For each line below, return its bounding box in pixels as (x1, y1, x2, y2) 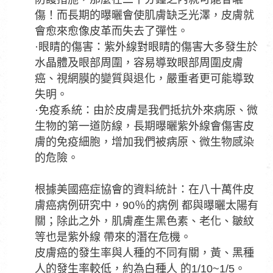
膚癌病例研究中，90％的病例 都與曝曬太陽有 (35, 199, 258, 211)
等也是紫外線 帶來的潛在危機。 (35, 231, 191, 243)
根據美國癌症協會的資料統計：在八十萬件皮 (35, 183, 254, 196)
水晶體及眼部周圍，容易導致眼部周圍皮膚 (35, 57, 243, 69)
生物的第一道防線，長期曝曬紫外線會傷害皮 (35, 120, 254, 132)
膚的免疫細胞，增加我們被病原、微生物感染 (35, 136, 254, 148)
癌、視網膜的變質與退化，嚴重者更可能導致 (35, 73, 254, 85)
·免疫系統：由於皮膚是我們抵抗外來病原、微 (35, 104, 258, 116)
